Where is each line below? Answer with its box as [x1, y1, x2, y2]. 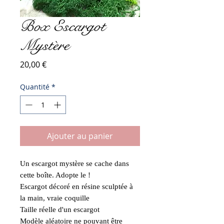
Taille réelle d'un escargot [20, 205, 99, 213]
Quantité [20, 81, 49, 91]
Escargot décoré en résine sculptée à [20, 182, 133, 190]
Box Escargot [20, 16, 105, 36]
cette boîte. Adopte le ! [20, 170, 90, 179]
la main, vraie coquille [20, 193, 89, 202]
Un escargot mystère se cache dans [20, 159, 129, 167]
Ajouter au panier [47, 130, 113, 141]
